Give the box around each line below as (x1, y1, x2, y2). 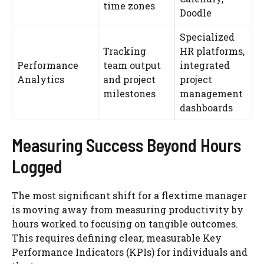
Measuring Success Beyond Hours (12, 134, 241, 156)
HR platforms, (180, 44, 245, 57)
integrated (180, 58, 230, 71)
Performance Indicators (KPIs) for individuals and (12, 245, 247, 258)
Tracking (103, 44, 146, 57)
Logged (12, 155, 62, 177)
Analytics (17, 72, 64, 85)
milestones (103, 87, 156, 100)
